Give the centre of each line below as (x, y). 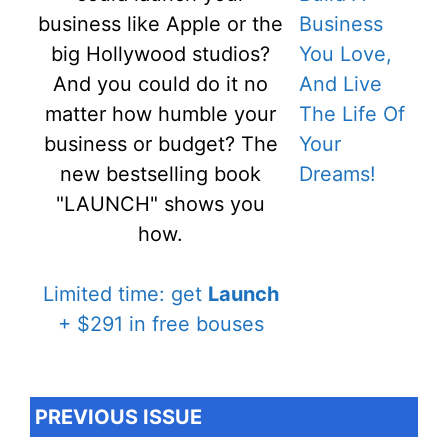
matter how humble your (160, 114)
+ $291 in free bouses (160, 324)
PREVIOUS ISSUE (118, 417)
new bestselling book (160, 174)
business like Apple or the (160, 24)
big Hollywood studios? (160, 54)
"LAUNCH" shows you (160, 204)
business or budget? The (160, 144)
